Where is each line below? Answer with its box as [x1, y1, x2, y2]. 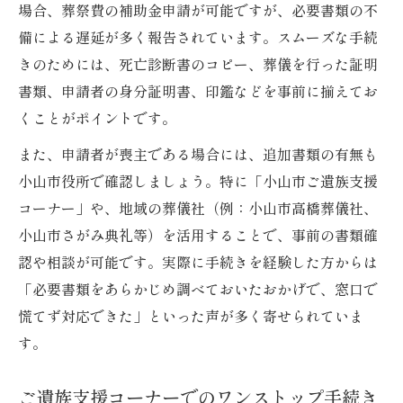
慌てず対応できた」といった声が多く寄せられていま [18, 305, 363, 327]
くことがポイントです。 [18, 107, 176, 130]
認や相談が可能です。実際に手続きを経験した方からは [18, 251, 378, 273]
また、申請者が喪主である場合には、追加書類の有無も [18, 143, 378, 166]
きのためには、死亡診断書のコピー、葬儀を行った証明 [18, 53, 378, 76]
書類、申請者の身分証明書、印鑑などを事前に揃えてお [18, 80, 378, 103]
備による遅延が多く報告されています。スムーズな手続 [18, 26, 378, 49]
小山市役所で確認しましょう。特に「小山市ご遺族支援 [18, 170, 378, 193]
